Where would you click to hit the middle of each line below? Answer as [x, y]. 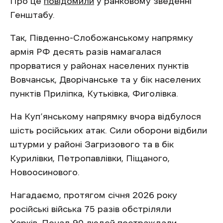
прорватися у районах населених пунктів [99, 66]
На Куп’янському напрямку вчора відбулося [106, 117]
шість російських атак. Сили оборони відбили [109, 131]
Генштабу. [32, 15]
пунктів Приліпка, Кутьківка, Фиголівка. [94, 94]
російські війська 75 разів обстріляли [91, 209]
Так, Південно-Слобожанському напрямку [102, 38]
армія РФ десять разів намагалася [86, 52]
